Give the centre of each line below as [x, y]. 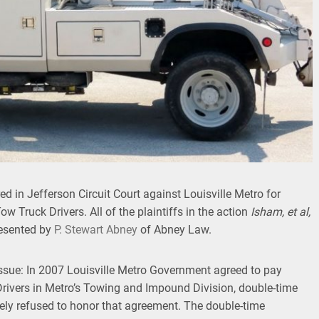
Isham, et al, [281, 212]
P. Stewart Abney [96, 230]
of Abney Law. [174, 230]
